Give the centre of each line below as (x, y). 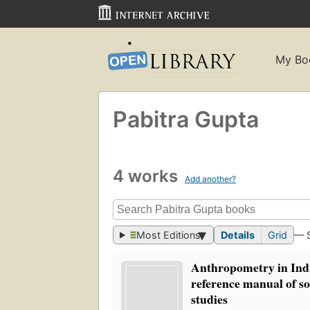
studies (210, 299)
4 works (147, 176)
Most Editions (169, 235)
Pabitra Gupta (186, 119)
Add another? (210, 179)
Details (238, 235)
